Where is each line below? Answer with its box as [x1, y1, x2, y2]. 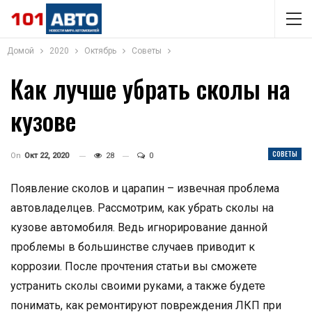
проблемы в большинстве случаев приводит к [10, 240, 255, 253]
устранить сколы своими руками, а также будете [10, 279, 265, 292]
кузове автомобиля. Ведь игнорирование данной [10, 221, 267, 234]
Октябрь [84, 46, 116, 56]
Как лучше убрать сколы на [10, 70, 290, 107]
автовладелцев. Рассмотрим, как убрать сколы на [10, 201, 274, 214]
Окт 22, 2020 [24, 151, 69, 160]
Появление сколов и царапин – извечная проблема [10, 182, 279, 195]
